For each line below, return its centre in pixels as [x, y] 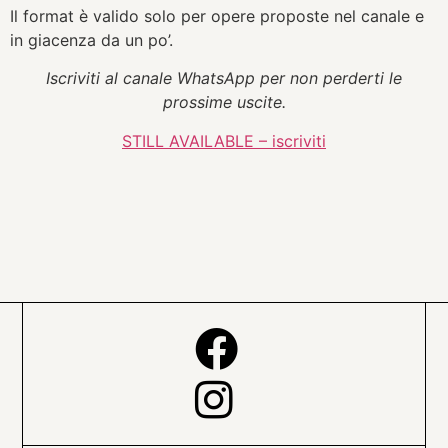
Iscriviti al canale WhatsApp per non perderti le [224, 78]
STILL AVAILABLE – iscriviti [224, 140]
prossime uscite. [224, 102]
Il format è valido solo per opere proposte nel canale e [217, 15]
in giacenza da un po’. [91, 39]
